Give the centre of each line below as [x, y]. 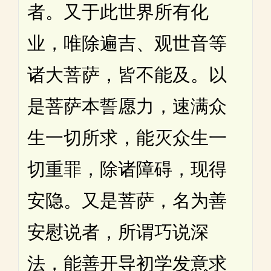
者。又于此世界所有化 [118, 12]
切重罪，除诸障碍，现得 [127, 169]
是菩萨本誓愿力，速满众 [127, 106]
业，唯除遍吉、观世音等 [127, 44]
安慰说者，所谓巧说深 [118, 232]
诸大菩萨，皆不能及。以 [127, 75]
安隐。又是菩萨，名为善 [127, 201]
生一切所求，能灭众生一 [127, 138]
